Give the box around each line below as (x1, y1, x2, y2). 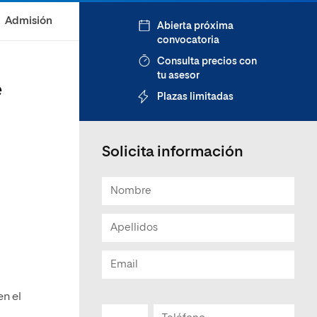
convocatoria (157, 35, 219, 45)
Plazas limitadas (157, 92, 234, 102)
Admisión (4, 16, 52, 26)
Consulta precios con (157, 57, 257, 67)
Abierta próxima (157, 21, 234, 31)
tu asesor (157, 71, 200, 81)
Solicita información (102, 145, 243, 160)
